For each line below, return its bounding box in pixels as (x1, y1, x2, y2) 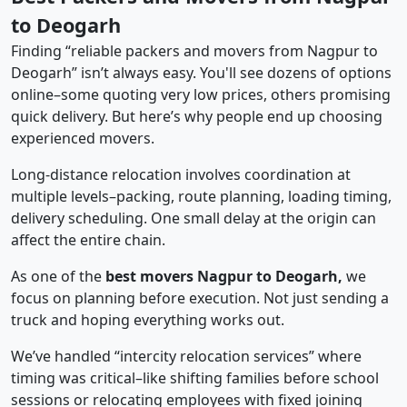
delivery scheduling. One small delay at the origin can (11, 208, 376, 229)
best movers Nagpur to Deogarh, (105, 266, 342, 287)
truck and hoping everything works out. (11, 310, 284, 331)
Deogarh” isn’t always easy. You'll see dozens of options (11, 63, 392, 84)
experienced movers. (11, 128, 154, 149)
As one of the (11, 266, 105, 287)
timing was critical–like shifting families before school (11, 368, 379, 389)
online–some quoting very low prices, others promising (11, 84, 391, 105)
